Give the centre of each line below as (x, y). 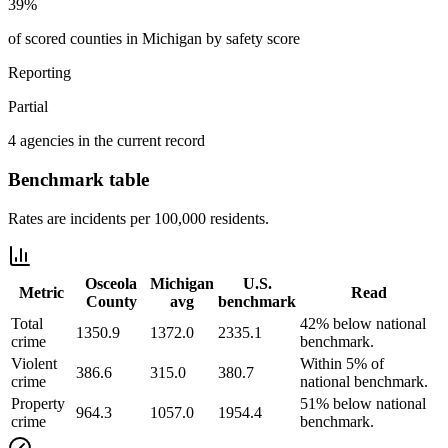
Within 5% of (342, 363)
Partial (28, 107)
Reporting (39, 73)
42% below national (363, 323)
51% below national (363, 403)
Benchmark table (78, 180)
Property (38, 403)
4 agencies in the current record (106, 141)
